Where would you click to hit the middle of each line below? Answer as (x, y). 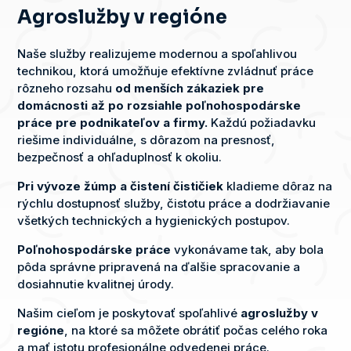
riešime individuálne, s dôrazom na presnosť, (147, 139)
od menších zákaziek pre (190, 88)
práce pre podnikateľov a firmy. (113, 122)
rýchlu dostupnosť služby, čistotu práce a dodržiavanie (174, 203)
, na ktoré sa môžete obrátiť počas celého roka (196, 330)
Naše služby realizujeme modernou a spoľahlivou (157, 53)
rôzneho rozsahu (67, 88)
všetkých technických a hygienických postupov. (154, 220)
